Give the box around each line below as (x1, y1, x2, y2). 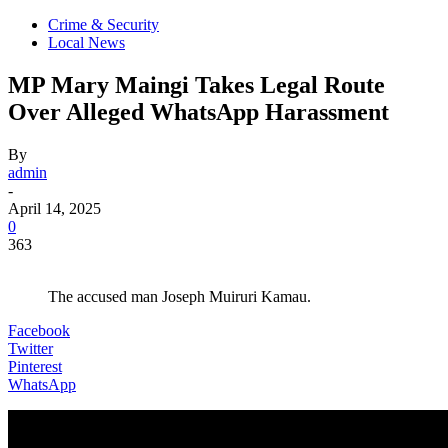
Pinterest (8, 357, 62, 375)
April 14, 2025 (8, 199, 101, 217)
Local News (48, 34, 125, 51)
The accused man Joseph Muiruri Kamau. (48, 287, 311, 305)
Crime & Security (48, 16, 159, 33)
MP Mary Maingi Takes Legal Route (8, 71, 385, 98)
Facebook (8, 321, 70, 339)
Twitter (8, 339, 53, 357)
